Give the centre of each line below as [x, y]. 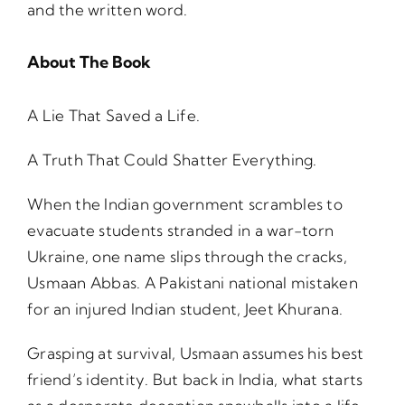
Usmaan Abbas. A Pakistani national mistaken [193, 283]
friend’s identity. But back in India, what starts [195, 380]
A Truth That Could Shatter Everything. [172, 160]
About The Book [89, 62]
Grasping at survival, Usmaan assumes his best [196, 353]
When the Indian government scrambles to [185, 204]
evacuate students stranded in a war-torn [181, 231]
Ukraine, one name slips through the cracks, [187, 257]
